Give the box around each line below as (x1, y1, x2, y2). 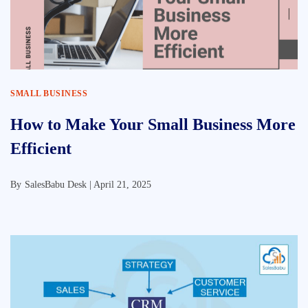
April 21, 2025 (93, 179, 151, 190)
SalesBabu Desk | (25, 179, 93, 190)
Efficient (10, 140, 71, 157)
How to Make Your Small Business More (10, 115, 296, 133)
